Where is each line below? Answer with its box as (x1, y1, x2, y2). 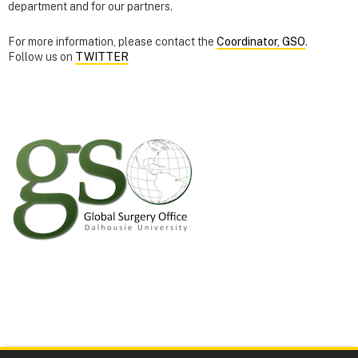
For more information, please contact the (8, 34, 217, 48)
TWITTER (75, 50, 129, 63)
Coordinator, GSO (217, 34, 305, 48)
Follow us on (8, 50, 75, 63)
